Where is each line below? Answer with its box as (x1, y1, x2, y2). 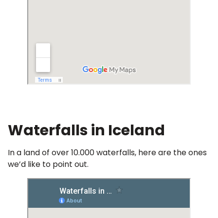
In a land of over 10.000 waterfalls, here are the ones (8, 146, 207, 158)
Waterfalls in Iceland (8, 120, 165, 141)
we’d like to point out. (8, 158, 89, 170)
